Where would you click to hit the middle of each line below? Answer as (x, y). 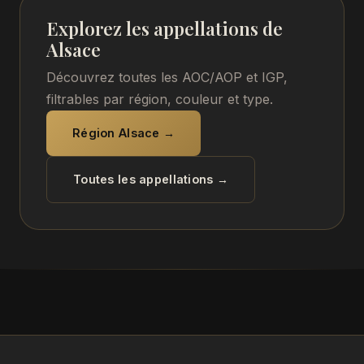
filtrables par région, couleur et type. (160, 99)
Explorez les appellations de (165, 28)
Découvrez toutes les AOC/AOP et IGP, (167, 77)
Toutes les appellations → (151, 179)
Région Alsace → (124, 133)
